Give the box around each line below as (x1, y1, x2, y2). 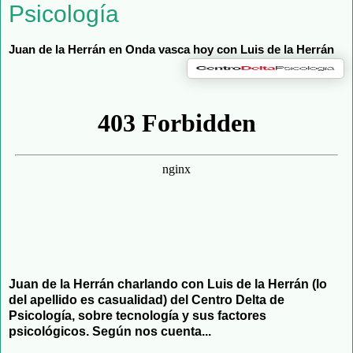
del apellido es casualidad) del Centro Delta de (9, 293, 284, 307)
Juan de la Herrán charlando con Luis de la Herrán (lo (9, 277, 327, 291)
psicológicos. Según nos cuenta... (9, 325, 211, 338)
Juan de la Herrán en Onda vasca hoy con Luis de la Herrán (9, 43, 334, 57)
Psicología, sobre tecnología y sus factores (9, 309, 266, 322)
